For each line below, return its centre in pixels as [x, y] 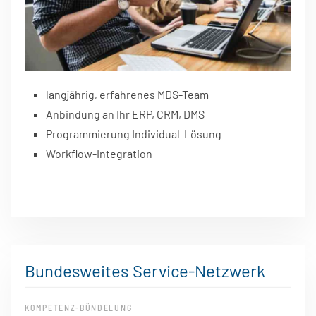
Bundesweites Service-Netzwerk [145, 271]
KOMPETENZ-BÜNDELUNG [79, 307]
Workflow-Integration [99, 154]
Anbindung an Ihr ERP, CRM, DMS [125, 114]
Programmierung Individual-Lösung [134, 134]
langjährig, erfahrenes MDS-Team [128, 95]
